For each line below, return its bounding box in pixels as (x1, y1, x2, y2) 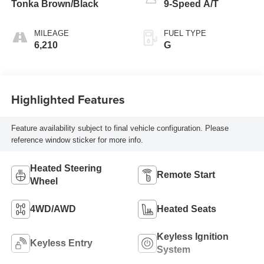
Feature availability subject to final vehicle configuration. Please (11, 123, 229, 133)
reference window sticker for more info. (11, 135, 143, 144)
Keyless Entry (29, 238, 93, 249)
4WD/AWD (29, 204, 76, 214)
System (157, 245, 190, 255)
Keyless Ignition (157, 232, 229, 242)
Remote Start (157, 170, 215, 180)
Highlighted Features (11, 90, 125, 108)
